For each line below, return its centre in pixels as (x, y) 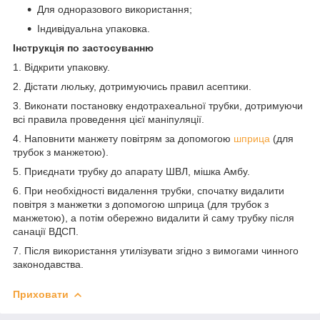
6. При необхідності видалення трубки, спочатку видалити (149, 190)
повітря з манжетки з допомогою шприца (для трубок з (141, 204)
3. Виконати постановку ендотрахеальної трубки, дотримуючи (158, 105)
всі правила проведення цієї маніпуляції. (109, 119)
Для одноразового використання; (115, 9)
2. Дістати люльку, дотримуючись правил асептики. (132, 86)
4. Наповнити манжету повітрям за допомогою (123, 138)
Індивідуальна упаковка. (94, 28)
